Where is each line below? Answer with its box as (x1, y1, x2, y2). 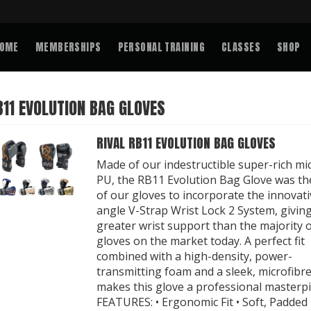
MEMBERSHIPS (35, 40, 101, 55)
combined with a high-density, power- (96, 249, 293, 264)
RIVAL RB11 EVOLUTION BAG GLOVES (96, 133, 276, 153)
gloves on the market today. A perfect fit (96, 233, 305, 249)
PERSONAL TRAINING (117, 40, 205, 55)
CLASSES (221, 40, 260, 55)
